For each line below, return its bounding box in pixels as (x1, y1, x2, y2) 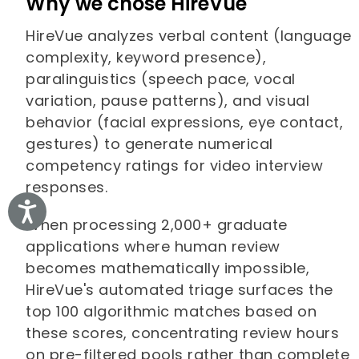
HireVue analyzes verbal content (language (26, 25, 352, 46)
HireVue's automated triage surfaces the (26, 279, 333, 300)
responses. (26, 176, 112, 197)
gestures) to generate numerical (26, 133, 273, 154)
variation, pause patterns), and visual (26, 90, 310, 111)
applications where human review (26, 236, 280, 256)
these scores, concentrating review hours (26, 322, 340, 343)
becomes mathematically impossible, (26, 257, 310, 278)
